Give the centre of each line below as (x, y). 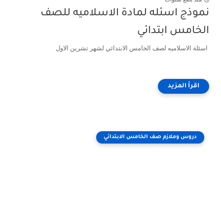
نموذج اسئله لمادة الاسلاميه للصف (125, 14)
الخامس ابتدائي (173, 31)
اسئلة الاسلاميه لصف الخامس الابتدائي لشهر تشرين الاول (132, 48)
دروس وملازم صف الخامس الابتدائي (150, 137)
